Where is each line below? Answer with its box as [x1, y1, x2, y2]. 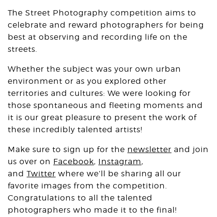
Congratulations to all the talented [8, 193, 153, 203]
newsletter [127, 145, 171, 155]
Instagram [98, 157, 141, 167]
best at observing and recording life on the [8, 32, 187, 42]
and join [171, 145, 209, 155]
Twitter [27, 169, 56, 179]
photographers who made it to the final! [8, 205, 177, 215]
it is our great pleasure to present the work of [8, 113, 197, 123]
